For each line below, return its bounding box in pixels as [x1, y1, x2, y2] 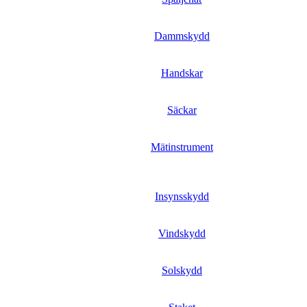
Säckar [167, 104, 197, 116]
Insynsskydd [154, 191, 209, 202]
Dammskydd [153, 30, 210, 42]
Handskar [160, 67, 203, 79]
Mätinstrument [150, 141, 213, 153]
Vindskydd [158, 228, 206, 239]
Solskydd [161, 265, 202, 276]
